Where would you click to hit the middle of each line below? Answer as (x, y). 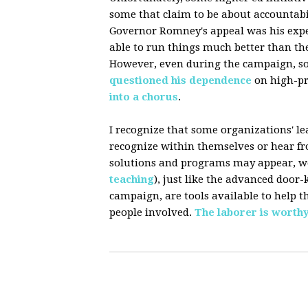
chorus (160, 97)
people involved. (152, 212)
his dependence (211, 80)
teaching (132, 179)
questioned (139, 80)
